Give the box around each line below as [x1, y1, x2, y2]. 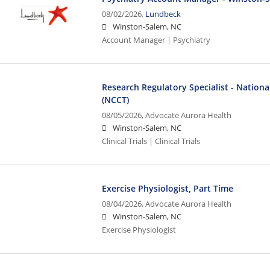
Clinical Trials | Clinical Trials [102, 136, 201, 146]
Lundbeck [145, 8, 181, 19]
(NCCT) [102, 93, 130, 105]
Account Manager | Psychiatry [102, 34, 211, 45]
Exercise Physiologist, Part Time [102, 182, 234, 194]
